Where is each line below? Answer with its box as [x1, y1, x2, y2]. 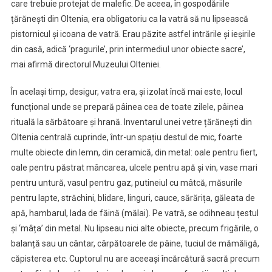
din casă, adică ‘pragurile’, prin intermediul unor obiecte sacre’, [10, 44, 245, 54]
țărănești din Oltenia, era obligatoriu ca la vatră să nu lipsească [10, 13, 248, 24]
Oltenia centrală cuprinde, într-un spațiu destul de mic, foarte [10, 132, 242, 142]
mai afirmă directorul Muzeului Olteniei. [10, 59, 161, 69]
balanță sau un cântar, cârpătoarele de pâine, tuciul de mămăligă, [10, 238, 259, 248]
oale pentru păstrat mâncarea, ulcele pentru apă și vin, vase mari [10, 162, 257, 172]
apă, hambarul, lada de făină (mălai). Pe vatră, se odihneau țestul [10, 208, 259, 218]
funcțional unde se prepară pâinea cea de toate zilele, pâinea [10, 101, 243, 112]
